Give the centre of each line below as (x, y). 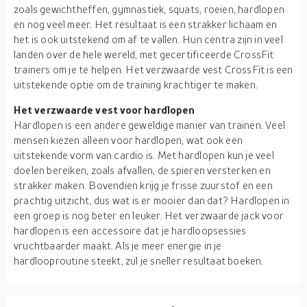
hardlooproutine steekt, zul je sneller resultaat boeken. (139, 260)
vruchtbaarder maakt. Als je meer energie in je (118, 245)
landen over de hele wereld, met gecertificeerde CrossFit (144, 54)
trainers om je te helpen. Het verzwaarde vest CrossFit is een (153, 69)
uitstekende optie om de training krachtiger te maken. (136, 84)
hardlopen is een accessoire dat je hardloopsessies (130, 230)
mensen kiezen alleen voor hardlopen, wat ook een (128, 140)
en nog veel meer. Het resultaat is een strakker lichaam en (146, 24)
